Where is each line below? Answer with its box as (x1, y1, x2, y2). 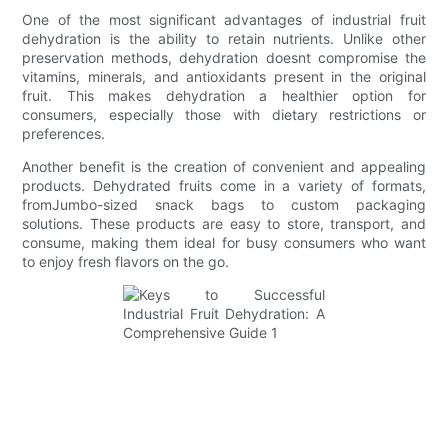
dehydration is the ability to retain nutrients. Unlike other (22, 29, 426, 47)
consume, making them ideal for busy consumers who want (22, 233, 426, 251)
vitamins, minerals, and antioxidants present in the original (22, 67, 426, 85)
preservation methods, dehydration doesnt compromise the (22, 48, 426, 66)
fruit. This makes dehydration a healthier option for (22, 86, 426, 104)
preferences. (22, 124, 106, 142)
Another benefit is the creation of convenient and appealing (22, 157, 426, 175)
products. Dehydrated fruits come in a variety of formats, (22, 176, 426, 194)
